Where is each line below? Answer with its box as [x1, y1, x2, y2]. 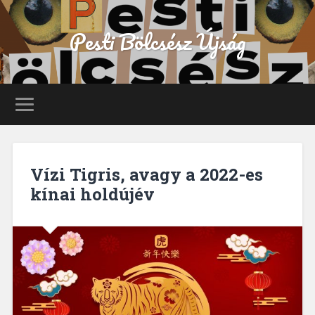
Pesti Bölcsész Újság [69, 25, 246, 59]
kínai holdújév [30, 182, 155, 205]
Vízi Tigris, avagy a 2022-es [30, 162, 263, 186]
